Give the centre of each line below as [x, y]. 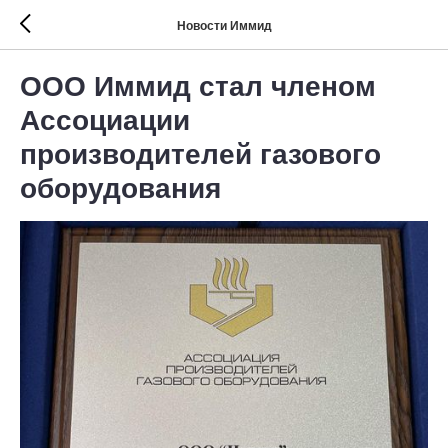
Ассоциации [105, 120]
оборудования [120, 188]
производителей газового [200, 154]
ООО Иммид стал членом [198, 86]
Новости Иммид [224, 25]
